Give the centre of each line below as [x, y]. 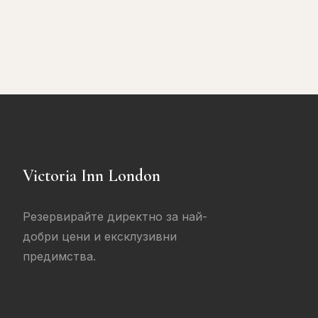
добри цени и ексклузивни [100, 236]
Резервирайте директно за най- [115, 216]
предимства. [59, 256]
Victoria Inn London [92, 176]
